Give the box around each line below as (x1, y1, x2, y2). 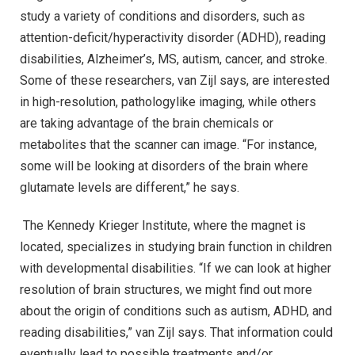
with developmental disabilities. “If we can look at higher (20, 260, 331, 276)
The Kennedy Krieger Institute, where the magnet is (20, 217, 306, 233)
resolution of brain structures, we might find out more (20, 281, 312, 297)
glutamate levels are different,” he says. (20, 179, 239, 195)
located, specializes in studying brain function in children (20, 239, 332, 254)
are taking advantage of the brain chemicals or (20, 115, 273, 131)
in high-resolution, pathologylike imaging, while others (20, 94, 316, 109)
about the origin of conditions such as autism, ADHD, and (20, 303, 332, 319)
